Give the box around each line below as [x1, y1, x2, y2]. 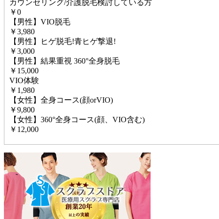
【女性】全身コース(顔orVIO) [9, 95, 113, 104]
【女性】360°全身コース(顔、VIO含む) [9, 115, 145, 124]
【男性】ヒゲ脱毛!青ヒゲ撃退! [9, 37, 116, 45]
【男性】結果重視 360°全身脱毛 [9, 56, 120, 65]
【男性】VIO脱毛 [9, 17, 70, 26]
